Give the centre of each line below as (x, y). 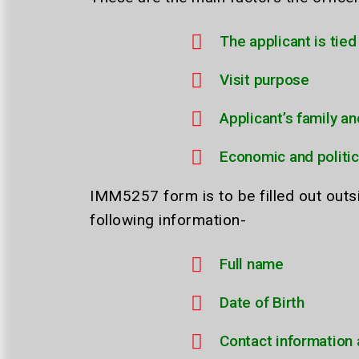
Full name (252, 264)
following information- (168, 220)
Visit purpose (264, 80)
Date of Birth (262, 303)
